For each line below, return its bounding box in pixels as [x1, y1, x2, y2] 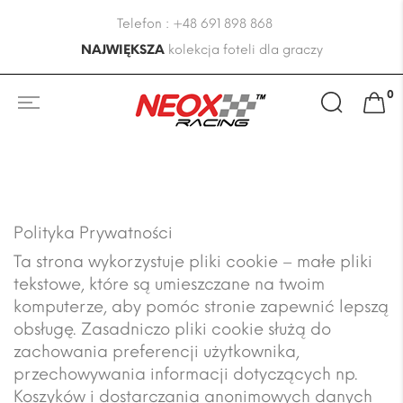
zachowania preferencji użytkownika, [13, 342, 300, 362]
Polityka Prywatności [13, 223, 173, 243]
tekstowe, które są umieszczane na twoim [13, 274, 325, 294]
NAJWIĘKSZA [80, 42, 165, 58]
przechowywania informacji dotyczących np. [13, 364, 358, 384]
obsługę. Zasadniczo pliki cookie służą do [13, 319, 331, 339]
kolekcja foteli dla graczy [164, 42, 323, 58]
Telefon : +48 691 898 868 [117, 16, 273, 31]
